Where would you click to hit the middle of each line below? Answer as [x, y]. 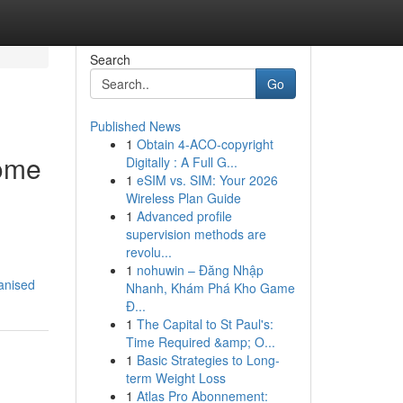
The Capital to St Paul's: [205, 324]
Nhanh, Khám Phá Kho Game [210, 288]
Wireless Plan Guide [183, 198]
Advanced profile [184, 216]
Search [110, 59]
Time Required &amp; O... [200, 342]
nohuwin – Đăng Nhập [200, 270]
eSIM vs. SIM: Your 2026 [207, 180]
